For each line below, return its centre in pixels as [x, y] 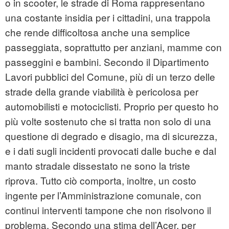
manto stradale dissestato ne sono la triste [98, 166]
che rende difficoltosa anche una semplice [98, 32]
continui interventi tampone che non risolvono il [108, 210]
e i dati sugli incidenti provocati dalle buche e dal [111, 151]
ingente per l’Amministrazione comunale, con [103, 195]
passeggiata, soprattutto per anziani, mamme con [113, 47]
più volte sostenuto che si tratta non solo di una [108, 121]
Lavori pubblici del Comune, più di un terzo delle [110, 77]
